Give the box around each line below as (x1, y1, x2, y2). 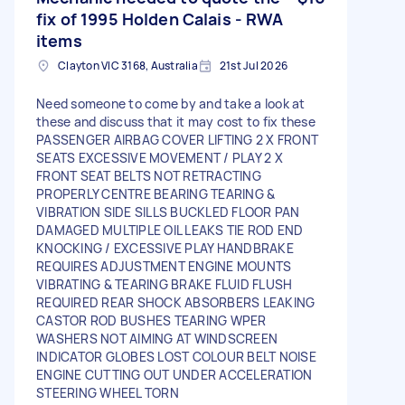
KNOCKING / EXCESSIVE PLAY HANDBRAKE (36, 239, 294, 257)
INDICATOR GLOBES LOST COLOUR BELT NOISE (36, 347, 316, 365)
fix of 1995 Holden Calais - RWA (36, 7, 284, 30)
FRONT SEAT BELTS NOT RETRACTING (36, 166, 261, 184)
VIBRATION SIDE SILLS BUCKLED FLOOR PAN (36, 202, 300, 221)
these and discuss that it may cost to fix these (36, 112, 316, 130)
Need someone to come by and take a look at (36, 94, 306, 112)
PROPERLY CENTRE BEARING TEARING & (36, 184, 276, 202)
